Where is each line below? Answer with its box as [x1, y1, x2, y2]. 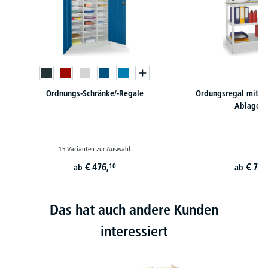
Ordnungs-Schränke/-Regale [45, 88, 144, 99]
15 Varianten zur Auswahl [59, 144, 131, 154]
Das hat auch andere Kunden [50, 201, 218, 219]
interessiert [100, 223, 167, 240]
